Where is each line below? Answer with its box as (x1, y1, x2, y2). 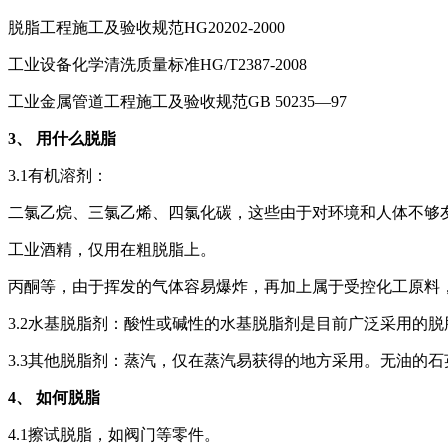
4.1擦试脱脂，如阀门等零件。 (8, 426, 220, 444)
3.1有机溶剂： (8, 167, 108, 185)
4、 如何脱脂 (8, 389, 100, 407)
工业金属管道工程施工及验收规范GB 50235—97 (8, 93, 347, 111)
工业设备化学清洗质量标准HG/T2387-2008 (8, 56, 307, 74)
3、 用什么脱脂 (8, 130, 116, 148)
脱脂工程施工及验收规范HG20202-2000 (8, 19, 285, 37)
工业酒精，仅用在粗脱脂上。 (8, 241, 216, 259)
